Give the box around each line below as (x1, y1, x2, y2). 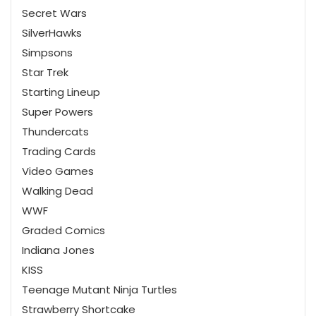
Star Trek (22, 65, 68, 80)
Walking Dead (22, 183, 93, 199)
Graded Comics (22, 223, 105, 238)
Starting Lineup (22, 85, 100, 100)
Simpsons (22, 45, 73, 61)
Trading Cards (22, 144, 96, 159)
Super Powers (22, 104, 93, 120)
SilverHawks (22, 25, 82, 41)
